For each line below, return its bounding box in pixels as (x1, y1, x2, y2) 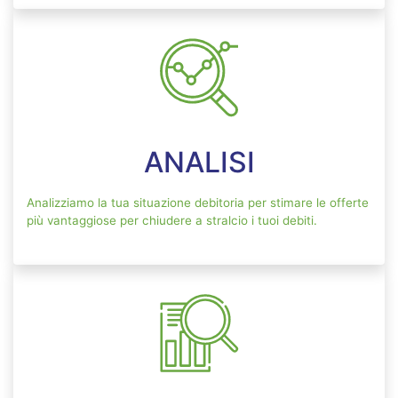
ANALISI (143, 145, 255, 180)
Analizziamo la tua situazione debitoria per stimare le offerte (27, 195, 369, 211)
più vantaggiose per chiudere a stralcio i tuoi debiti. (27, 213, 317, 228)
